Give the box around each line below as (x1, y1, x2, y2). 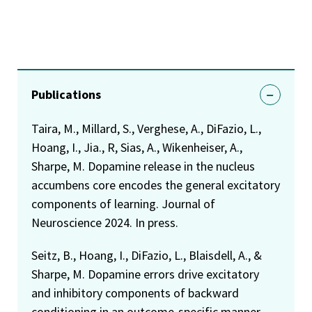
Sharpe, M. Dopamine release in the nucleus (31, 157, 255, 174)
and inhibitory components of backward (31, 284, 239, 301)
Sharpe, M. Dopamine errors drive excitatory (31, 265, 259, 282)
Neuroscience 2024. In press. (31, 214, 178, 231)
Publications (31, 86, 101, 102)
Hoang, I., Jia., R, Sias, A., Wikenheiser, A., (31, 139, 242, 155)
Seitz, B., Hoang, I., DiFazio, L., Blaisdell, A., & (31, 247, 262, 263)
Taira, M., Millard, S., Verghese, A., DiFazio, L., (31, 120, 261, 136)
